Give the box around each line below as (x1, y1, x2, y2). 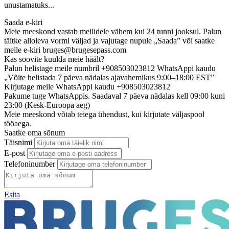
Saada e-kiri (4, 17, 42, 27)
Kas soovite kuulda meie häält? (4, 54, 104, 63)
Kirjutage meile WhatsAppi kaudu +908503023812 (4, 82, 170, 91)
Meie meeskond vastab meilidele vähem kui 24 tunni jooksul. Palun (4, 27, 221, 36)
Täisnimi (4, 138, 32, 147)
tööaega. (4, 119, 31, 128)
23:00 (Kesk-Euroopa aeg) (4, 100, 90, 109)
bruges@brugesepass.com (42, 45, 126, 54)
